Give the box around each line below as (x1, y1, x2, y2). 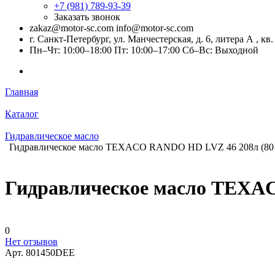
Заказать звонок (54, 12, 120, 22)
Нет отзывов (5, 236, 58, 247)
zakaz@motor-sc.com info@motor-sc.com (29, 23, 193, 33)
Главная (5, 87, 38, 97)
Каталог (5, 109, 39, 119)
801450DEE (26, 247, 75, 258)
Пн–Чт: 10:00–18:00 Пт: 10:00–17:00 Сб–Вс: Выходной (29, 45, 258, 55)
